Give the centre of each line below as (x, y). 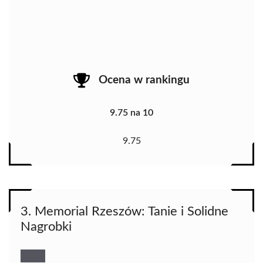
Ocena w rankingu (144, 80)
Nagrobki (46, 226)
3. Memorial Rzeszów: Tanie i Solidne (124, 211)
